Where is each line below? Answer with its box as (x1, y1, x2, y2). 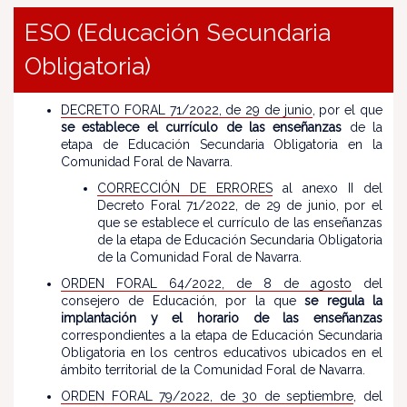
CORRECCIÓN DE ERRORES (97, 181, 273, 195)
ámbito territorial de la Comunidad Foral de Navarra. (61, 362, 365, 377)
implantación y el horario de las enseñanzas (61, 311, 382, 325)
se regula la (304, 293, 382, 308)
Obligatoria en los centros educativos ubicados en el (61, 345, 382, 360)
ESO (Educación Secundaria (25, 19, 331, 46)
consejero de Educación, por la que (61, 293, 305, 308)
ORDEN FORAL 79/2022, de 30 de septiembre (61, 389, 354, 403)
